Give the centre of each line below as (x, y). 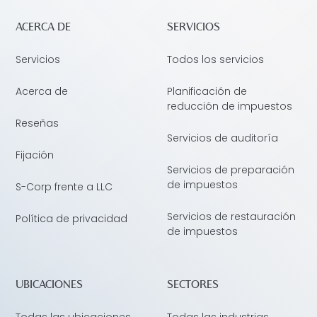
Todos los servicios (215, 59)
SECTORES (193, 285)
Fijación (35, 155)
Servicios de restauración (231, 216)
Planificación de (207, 91)
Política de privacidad (72, 218)
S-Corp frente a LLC (64, 186)
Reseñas (38, 123)
